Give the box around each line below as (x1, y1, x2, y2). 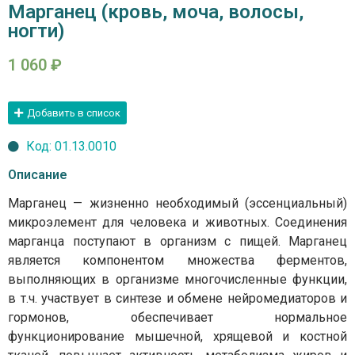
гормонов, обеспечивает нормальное (8, 309, 347, 325)
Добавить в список (27, 106, 120, 119)
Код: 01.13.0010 (25, 138, 116, 154)
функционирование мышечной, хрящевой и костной (8, 328, 347, 344)
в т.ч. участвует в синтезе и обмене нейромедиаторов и (8, 290, 347, 306)
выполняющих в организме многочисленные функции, (8, 271, 347, 287)
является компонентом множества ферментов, (8, 252, 347, 268)
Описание (8, 166, 67, 182)
